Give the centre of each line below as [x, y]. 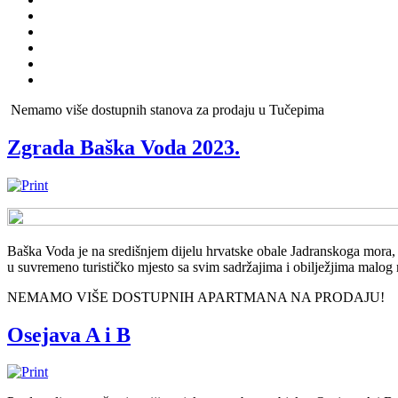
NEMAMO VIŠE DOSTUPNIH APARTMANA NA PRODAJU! [196, 297]
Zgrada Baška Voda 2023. [123, 147]
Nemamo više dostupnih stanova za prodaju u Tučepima [166, 109]
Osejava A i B [69, 334]
